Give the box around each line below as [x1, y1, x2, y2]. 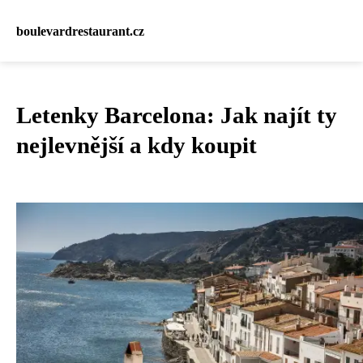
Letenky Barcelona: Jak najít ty [16, 102, 337, 128]
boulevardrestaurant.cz [16, 23, 144, 38]
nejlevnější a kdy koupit [16, 132, 257, 158]
